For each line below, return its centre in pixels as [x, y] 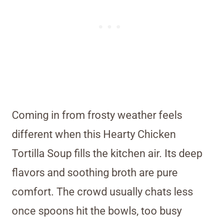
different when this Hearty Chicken [94, 135]
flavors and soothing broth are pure [95, 173]
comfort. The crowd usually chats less [102, 192]
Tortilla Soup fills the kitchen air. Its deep [107, 154]
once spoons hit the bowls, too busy [97, 211]
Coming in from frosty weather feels [97, 115]
